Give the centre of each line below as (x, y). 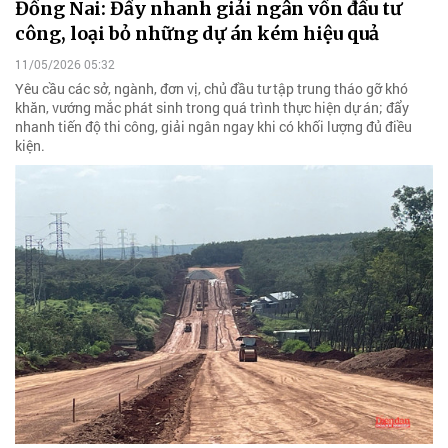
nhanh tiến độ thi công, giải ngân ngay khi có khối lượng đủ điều (213, 127)
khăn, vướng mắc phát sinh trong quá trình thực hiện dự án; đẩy (212, 108)
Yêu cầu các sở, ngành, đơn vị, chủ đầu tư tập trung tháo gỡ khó (211, 89)
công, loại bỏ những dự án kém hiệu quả (197, 34)
